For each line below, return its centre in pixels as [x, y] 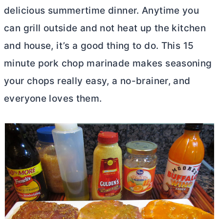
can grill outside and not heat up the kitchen [105, 28]
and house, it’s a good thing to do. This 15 [99, 46]
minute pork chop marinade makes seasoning [108, 63]
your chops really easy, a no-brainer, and [97, 81]
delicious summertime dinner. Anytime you [102, 11]
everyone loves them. [53, 99]
